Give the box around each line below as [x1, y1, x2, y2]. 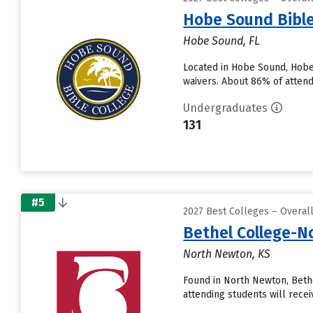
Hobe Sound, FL [183, 34, 261, 48]
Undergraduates [183, 101, 268, 115]
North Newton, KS [183, 247, 271, 261]
